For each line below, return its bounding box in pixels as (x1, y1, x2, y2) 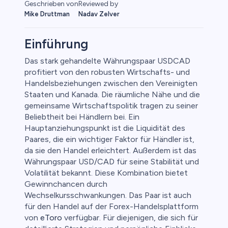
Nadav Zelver (78, 10, 120, 18)
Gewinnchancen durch (24, 179, 107, 189)
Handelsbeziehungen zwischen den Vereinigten (24, 78, 197, 89)
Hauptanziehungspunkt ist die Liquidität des (24, 123, 185, 133)
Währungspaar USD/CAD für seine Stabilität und (24, 157, 199, 167)
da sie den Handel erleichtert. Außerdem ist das (24, 146, 196, 156)
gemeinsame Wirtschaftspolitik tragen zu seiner (24, 101, 198, 111)
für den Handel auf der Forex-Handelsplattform (24, 202, 198, 212)
